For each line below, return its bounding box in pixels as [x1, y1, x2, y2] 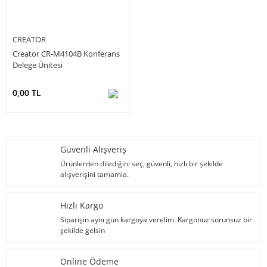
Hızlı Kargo [60, 199, 103, 211]
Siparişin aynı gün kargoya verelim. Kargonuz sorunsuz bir [60, 214, 252, 225]
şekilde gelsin [60, 225, 105, 235]
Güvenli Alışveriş [60, 143, 126, 155]
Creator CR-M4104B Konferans [13, 48, 120, 59]
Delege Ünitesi [13, 59, 63, 70]
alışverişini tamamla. [60, 169, 129, 179]
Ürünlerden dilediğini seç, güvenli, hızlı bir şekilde [60, 158, 223, 169]
